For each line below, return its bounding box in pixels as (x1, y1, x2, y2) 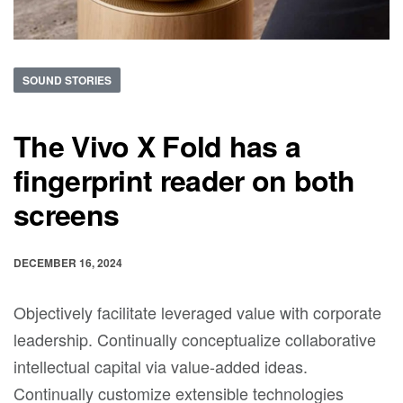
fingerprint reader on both (13, 159, 355, 201)
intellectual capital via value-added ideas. (13, 354, 308, 379)
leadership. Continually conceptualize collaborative (13, 327, 376, 352)
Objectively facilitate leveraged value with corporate (13, 300, 381, 325)
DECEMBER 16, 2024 (13, 255, 122, 272)
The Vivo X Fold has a (13, 125, 301, 167)
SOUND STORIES (22, 72, 112, 89)
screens (13, 193, 120, 236)
